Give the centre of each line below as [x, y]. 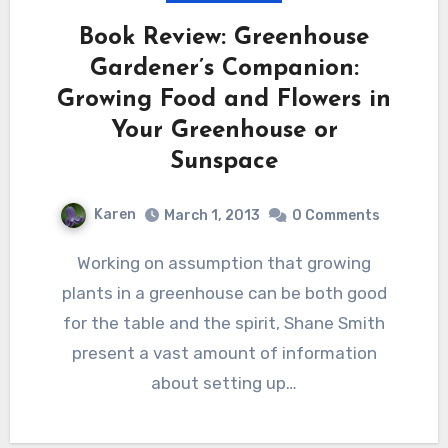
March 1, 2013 [212, 216]
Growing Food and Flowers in [224, 100]
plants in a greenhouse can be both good [224, 293]
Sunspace [224, 162]
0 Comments [336, 216]
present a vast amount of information [224, 353]
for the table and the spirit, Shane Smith [224, 323]
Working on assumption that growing [84, 263]
